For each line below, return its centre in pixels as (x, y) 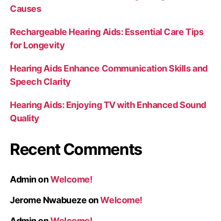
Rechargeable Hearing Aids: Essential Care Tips (107, 32)
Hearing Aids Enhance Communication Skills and (109, 68)
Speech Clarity (40, 81)
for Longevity (37, 45)
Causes (26, 8)
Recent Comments (76, 149)
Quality (25, 118)
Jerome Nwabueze (48, 200)
